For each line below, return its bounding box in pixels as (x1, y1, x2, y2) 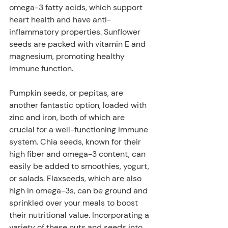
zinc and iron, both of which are (9, 111, 127, 123)
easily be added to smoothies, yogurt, (9, 160, 151, 172)
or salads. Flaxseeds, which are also (9, 173, 144, 184)
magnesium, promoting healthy (9, 50, 127, 62)
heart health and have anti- (9, 14, 111, 25)
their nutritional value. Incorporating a (9, 209, 151, 220)
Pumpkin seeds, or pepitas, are (9, 87, 125, 98)
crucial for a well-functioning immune (9, 124, 150, 135)
